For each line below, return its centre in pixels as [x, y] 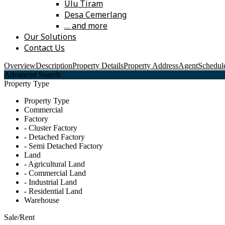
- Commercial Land [55, 173]
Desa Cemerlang [95, 15]
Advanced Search [32, 75]
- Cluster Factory [51, 128]
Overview [20, 66]
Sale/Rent [19, 217]
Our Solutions [50, 37]
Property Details [98, 66]
